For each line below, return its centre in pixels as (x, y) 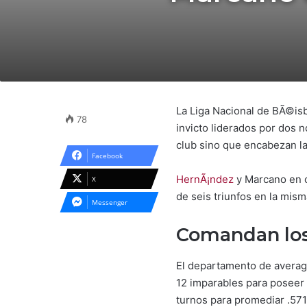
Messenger (110, 202)
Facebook (107, 156)
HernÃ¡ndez (205, 179)
